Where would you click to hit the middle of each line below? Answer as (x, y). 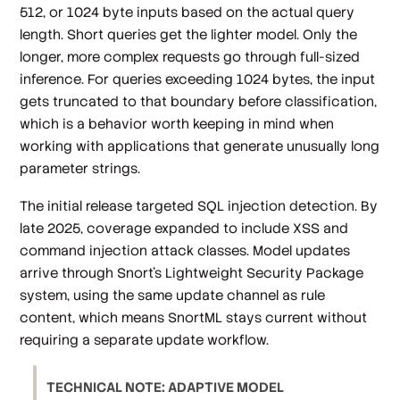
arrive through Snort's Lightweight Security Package (192, 272)
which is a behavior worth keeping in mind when (177, 124)
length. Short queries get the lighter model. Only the (189, 35)
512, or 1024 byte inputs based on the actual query (187, 12)
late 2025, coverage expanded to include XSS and (184, 228)
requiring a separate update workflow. (145, 339)
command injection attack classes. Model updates (185, 250)
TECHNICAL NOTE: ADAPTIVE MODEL (166, 387)
